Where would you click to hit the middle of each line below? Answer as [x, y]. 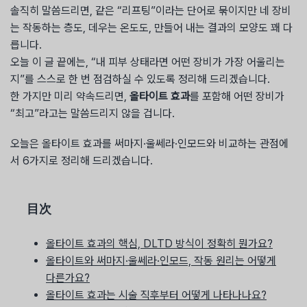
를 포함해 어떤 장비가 [237, 97]
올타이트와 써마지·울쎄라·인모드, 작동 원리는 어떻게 [161, 260]
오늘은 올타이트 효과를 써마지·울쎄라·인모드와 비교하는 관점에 [149, 144]
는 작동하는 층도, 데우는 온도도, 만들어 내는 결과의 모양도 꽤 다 [151, 28]
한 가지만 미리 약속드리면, [70, 97]
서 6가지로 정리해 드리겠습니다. [82, 161]
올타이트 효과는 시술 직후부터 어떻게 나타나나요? [156, 295]
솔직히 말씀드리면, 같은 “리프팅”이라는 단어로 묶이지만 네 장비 [151, 11]
